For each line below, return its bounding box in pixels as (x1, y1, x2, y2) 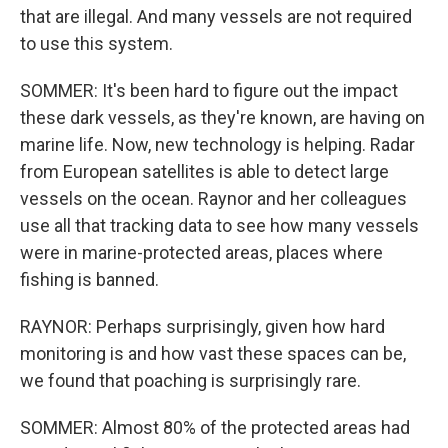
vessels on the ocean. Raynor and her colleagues (20, 188, 407, 209)
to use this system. (20, 33, 173, 54)
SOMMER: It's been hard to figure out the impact (20, 80, 398, 101)
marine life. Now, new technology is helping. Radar (20, 134, 415, 155)
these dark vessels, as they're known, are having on (20, 107, 425, 128)
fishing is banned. (20, 269, 159, 290)
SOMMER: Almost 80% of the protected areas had (20, 417, 410, 438)
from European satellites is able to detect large (20, 161, 389, 182)
